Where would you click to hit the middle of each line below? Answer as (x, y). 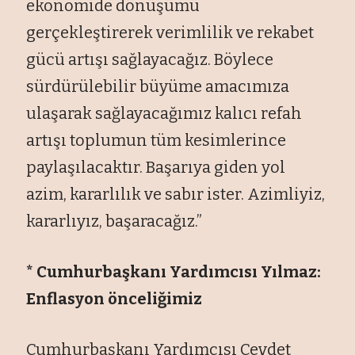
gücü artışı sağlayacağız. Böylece (150, 59)
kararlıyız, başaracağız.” (115, 221)
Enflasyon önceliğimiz (115, 298)
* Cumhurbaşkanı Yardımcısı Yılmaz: (174, 271)
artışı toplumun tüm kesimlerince (157, 140)
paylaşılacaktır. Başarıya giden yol (156, 167)
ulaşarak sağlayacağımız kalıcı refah (164, 113)
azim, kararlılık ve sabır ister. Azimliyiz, (176, 194)
